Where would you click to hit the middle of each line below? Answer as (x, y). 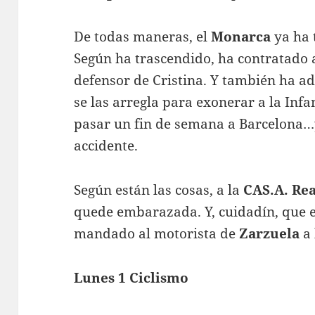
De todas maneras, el (143, 36)
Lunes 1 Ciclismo (131, 277)
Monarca (243, 36)
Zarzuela (270, 233)
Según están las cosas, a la (159, 189)
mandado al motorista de (157, 233)
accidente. (106, 145)
